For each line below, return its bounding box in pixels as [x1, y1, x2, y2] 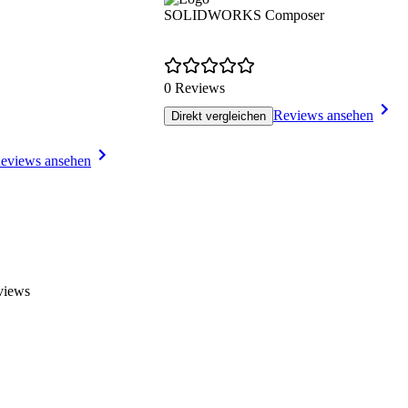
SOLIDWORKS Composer [164, 7, 324, 24]
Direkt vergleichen [171, 109, 266, 124]
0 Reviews [164, 80, 225, 97]
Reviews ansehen [273, 107, 373, 124]
